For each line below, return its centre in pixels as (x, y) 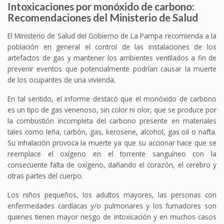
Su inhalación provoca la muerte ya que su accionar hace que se (112, 142)
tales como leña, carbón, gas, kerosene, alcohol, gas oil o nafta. (112, 131)
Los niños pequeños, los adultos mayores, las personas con (112, 194)
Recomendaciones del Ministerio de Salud (103, 17)
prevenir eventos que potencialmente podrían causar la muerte (112, 68)
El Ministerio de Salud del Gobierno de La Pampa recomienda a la (112, 35)
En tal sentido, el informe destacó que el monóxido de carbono (112, 98)
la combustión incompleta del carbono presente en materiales (112, 120)
